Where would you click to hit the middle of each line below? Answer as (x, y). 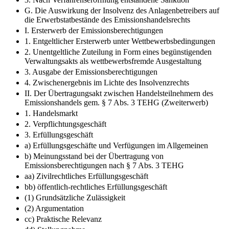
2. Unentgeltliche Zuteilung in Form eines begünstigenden (118, 52)
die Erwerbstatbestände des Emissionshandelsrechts (107, 19)
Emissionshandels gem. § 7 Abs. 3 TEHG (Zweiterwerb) (116, 102)
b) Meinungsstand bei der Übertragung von (94, 156)
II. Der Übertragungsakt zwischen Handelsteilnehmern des (119, 93)
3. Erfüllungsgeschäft (59, 134)
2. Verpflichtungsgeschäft (65, 124)
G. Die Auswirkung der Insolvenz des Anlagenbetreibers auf (122, 10)
